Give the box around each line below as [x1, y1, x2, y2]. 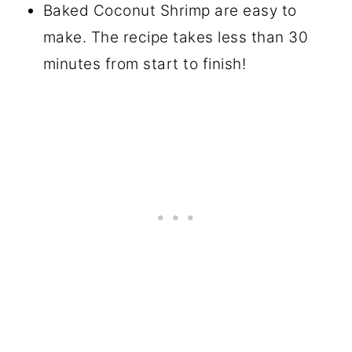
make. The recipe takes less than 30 [42, 28, 309, 46]
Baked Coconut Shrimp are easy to [42, 2, 297, 20]
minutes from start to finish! [42, 55, 247, 73]
